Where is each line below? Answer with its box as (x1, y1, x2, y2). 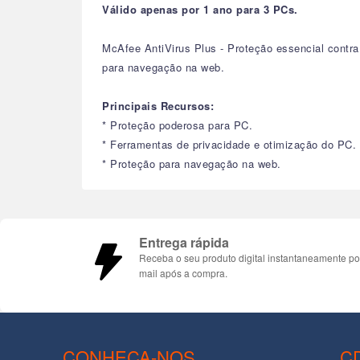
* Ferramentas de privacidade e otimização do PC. (102, 136, 356, 152)
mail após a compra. (139, 265, 227, 280)
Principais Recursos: (102, 97, 214, 113)
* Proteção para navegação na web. (102, 155, 281, 171)
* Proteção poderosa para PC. (102, 117, 252, 133)
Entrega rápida (139, 232, 229, 252)
